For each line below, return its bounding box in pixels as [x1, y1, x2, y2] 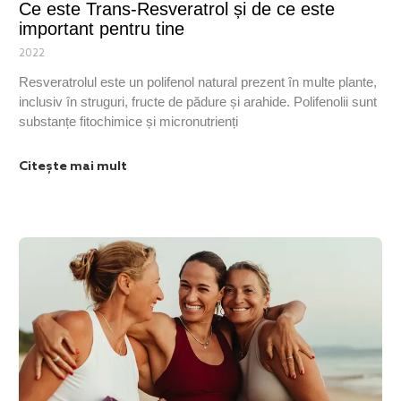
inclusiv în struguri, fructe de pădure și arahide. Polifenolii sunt [18, 93, 377, 109]
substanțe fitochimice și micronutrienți [18, 113, 238, 129]
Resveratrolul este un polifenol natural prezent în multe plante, [18, 73, 377, 90]
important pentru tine [18, 18, 184, 38]
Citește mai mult [18, 158, 127, 175]
